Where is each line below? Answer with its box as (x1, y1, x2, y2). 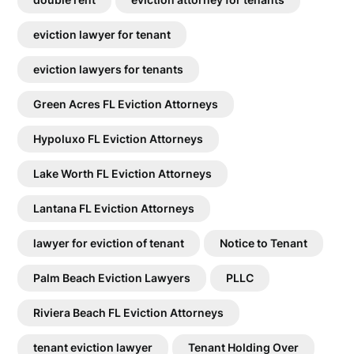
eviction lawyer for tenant (33, 27, 171, 41)
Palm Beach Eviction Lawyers (33, 270, 191, 284)
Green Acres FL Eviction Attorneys (33, 96, 219, 111)
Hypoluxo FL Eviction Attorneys (33, 131, 204, 145)
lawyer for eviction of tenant (33, 235, 185, 250)
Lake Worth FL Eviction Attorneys (33, 166, 213, 180)
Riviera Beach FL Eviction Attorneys (33, 305, 224, 319)
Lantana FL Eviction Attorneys (33, 201, 195, 215)
